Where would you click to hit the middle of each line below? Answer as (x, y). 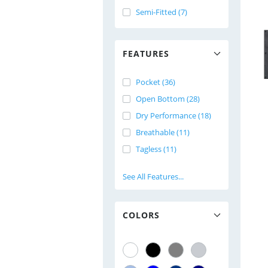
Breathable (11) (163, 132)
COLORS (141, 215)
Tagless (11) (156, 149)
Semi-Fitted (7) (162, 12)
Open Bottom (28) (168, 99)
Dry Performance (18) (173, 115)
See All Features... (153, 176)
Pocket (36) (156, 82)
